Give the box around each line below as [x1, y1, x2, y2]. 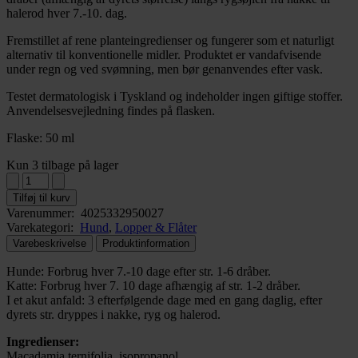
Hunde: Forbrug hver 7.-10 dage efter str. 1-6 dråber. [6, 264, 271, 278]
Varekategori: [6, 220, 80, 234]
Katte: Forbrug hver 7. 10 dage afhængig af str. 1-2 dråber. [6, 278, 300, 292]
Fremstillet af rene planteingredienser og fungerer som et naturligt [6, 33, 334, 47]
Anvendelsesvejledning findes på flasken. [6, 103, 215, 117]
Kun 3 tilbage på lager [6, 157, 118, 172]
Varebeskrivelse [13, 237, 86, 249]
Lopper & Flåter [115, 220, 197, 234]
